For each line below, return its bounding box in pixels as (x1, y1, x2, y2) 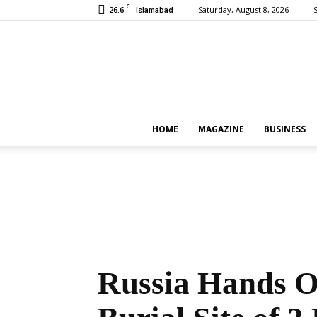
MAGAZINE (197, 123, 244, 135)
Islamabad (136, 6, 173, 15)
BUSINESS (263, 123, 306, 135)
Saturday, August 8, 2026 (198, 4, 289, 15)
